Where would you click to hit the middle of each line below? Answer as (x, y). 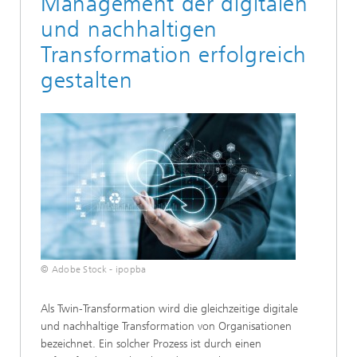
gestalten (87, 80)
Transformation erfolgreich (174, 55)
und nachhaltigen (129, 29)
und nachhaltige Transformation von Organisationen (166, 326)
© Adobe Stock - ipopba (94, 269)
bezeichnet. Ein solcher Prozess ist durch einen (151, 344)
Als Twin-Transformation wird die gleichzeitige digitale (169, 309)
